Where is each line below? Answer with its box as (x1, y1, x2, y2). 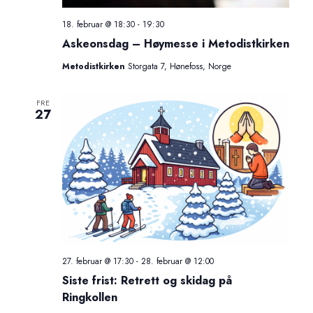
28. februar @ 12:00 (140, 255, 214, 268)
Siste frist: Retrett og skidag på (61, 272, 232, 289)
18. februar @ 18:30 (61, 18, 135, 31)
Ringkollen (61, 289, 117, 306)
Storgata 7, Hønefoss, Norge (127, 60, 231, 73)
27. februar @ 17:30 (61, 255, 133, 268)
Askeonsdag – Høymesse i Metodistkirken (61, 36, 289, 52)
